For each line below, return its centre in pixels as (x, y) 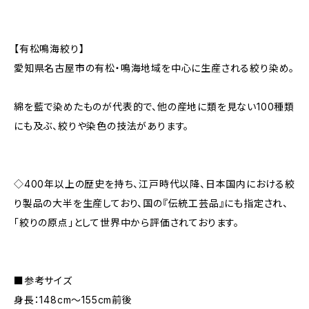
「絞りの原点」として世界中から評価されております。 (127, 222)
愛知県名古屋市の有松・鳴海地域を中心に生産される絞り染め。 (154, 68)
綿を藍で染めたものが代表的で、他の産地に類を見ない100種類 (154, 107)
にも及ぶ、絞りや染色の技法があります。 (102, 126)
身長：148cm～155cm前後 (73, 300)
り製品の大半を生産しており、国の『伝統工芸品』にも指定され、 (151, 203)
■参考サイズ (43, 280)
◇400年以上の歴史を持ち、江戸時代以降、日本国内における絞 (154, 184)
